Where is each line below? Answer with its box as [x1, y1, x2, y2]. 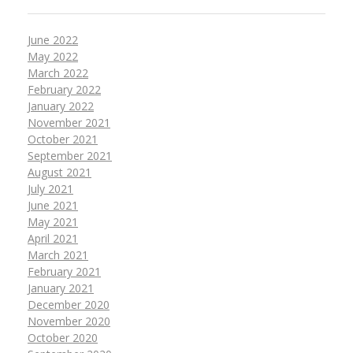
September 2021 [28, 148, 112, 164]
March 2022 [28, 65, 88, 81]
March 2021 [28, 247, 88, 263]
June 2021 [28, 198, 78, 214]
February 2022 [28, 82, 101, 98]
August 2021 [28, 165, 91, 180]
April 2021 [28, 231, 78, 247]
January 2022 [28, 98, 94, 114]
